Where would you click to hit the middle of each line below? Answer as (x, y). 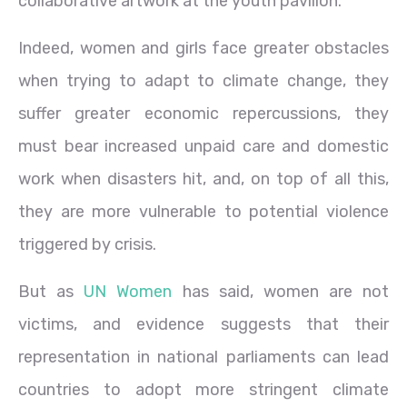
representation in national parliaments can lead (203, 357)
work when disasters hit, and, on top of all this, (203, 179)
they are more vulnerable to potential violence (203, 211)
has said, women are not (280, 291)
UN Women (128, 291)
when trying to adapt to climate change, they (203, 80)
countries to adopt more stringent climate (203, 389)
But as (51, 291)
